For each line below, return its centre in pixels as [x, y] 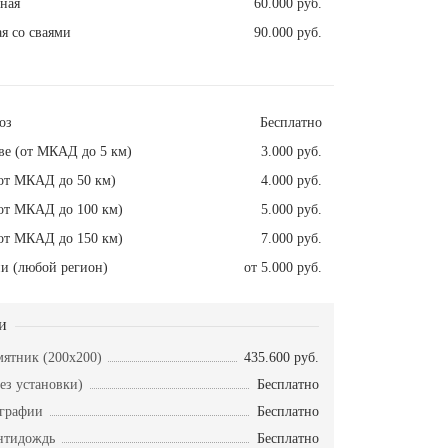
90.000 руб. [288, 33]
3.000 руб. [291, 152]
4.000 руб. [291, 181]
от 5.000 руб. [283, 268]
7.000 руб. [291, 239]
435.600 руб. [281, 358]
